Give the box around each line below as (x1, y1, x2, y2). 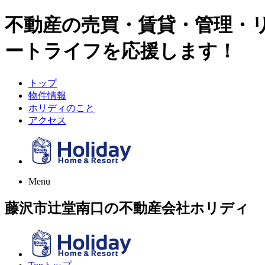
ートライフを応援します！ (5, 40, 237, 62)
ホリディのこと (28, 102, 95, 113)
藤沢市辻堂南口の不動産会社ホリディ (5, 200, 249, 216)
